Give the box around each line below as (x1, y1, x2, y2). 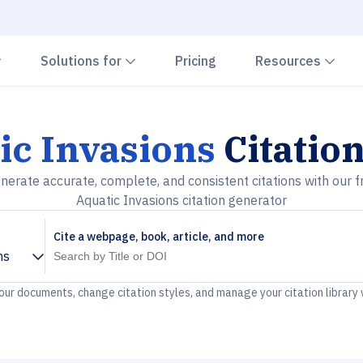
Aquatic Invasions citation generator (76, 192, 287, 208)
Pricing (175, 53, 216, 69)
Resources (255, 53, 324, 69)
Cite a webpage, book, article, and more (53, 229, 264, 244)
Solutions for (41, 53, 125, 69)
